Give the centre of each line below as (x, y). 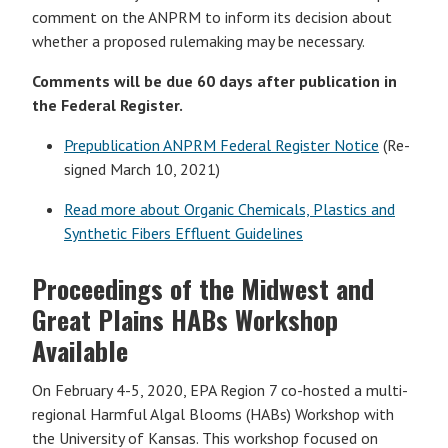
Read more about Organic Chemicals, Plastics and (229, 209)
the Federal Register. (107, 105)
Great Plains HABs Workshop (185, 319)
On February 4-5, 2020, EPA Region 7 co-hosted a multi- (220, 390)
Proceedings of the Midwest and (203, 288)
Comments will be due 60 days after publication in (214, 81)
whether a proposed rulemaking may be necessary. (198, 41)
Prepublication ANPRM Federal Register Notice (221, 145)
